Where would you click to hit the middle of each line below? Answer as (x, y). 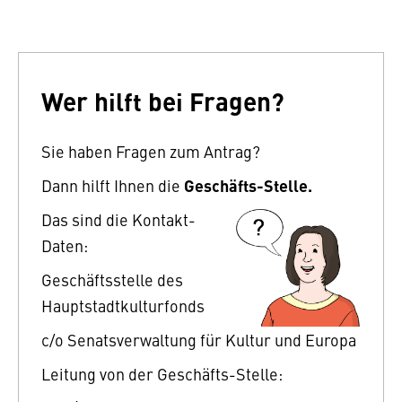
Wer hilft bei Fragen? (163, 100)
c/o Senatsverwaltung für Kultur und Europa (199, 339)
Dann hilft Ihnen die (113, 185)
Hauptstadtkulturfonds (123, 305)
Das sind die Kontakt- (118, 219)
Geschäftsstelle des (112, 279)
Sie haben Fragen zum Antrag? (151, 151)
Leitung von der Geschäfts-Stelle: (162, 373)
